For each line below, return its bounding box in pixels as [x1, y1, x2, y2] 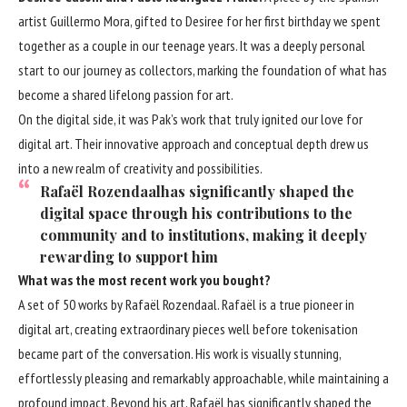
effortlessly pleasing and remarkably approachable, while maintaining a [18, 368, 389, 387]
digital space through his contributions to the [40, 203, 352, 223]
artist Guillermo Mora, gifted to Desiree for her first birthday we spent [18, 11, 381, 30]
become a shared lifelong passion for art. [18, 84, 233, 104]
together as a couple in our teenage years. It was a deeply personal [18, 35, 365, 55]
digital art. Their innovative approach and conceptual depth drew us [18, 134, 369, 153]
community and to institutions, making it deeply [40, 224, 367, 244]
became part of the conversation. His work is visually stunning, [18, 343, 341, 362]
